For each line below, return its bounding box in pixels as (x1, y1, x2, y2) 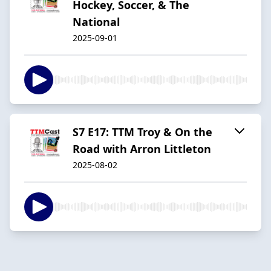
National (73, 14, 120, 29)
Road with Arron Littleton (73, 141, 211, 156)
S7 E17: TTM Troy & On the (73, 124, 212, 139)
